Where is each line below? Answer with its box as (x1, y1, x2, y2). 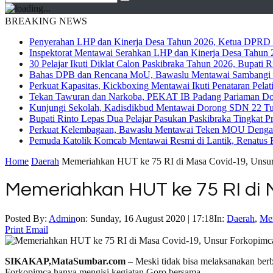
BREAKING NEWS (5, 16, 87, 26)
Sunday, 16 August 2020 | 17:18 (90, 213, 214, 224)
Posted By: (5, 213, 49, 224)
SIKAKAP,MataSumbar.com (5, 255, 126, 266)
